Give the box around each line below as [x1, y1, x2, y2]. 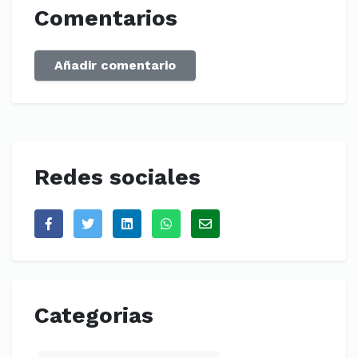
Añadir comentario [54, 58, 176, 73]
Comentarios [34, 5, 177, 31]
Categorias [34, 302, 153, 328]
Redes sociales [34, 164, 201, 190]
